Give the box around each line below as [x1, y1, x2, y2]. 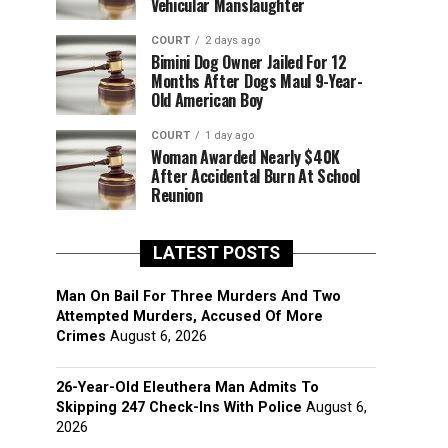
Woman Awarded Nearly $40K [151, 145, 340, 169]
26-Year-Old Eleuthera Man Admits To [56, 379, 319, 396]
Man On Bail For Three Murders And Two [56, 288, 341, 305]
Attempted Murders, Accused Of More [56, 308, 323, 325]
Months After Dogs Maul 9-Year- [151, 69, 363, 93]
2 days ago [205, 34, 260, 47]
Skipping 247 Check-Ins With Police [56, 399, 302, 416]
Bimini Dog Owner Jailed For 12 [151, 50, 347, 74]
